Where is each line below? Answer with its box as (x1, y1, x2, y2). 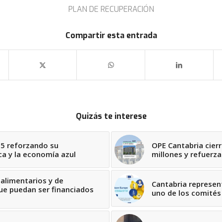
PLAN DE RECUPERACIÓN (68, 4, 154, 15)
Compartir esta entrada (65, 30, 157, 41)
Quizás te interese (75, 111, 147, 122)
